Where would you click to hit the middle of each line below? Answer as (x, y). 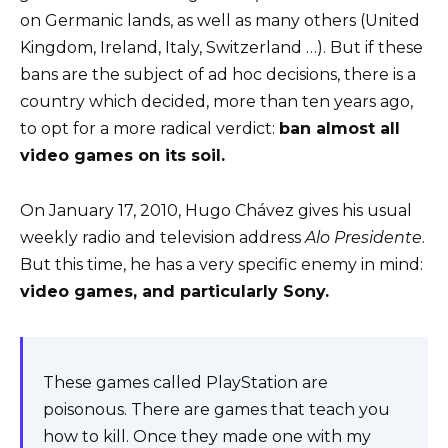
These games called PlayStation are (185, 382)
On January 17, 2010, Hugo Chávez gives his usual (216, 210)
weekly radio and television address (162, 237)
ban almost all (339, 129)
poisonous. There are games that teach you (216, 409)
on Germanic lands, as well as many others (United (220, 21)
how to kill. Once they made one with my (207, 436)
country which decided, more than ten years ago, (216, 102)
